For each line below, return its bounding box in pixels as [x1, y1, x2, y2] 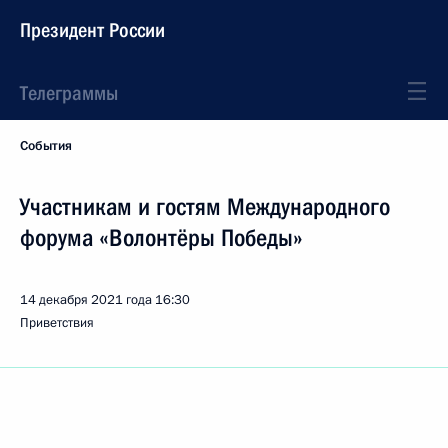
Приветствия [20, 314, 94, 332]
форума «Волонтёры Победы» [20, 224, 303, 252]
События [20, 137, 72, 155]
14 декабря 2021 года [20, 291, 152, 309]
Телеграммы [20, 81, 118, 105]
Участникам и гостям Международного [20, 193, 390, 221]
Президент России [20, 18, 165, 42]
